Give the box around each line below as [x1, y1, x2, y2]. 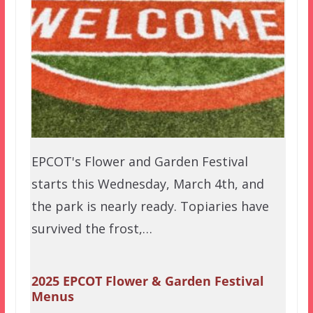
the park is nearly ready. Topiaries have [31, 198, 269, 215]
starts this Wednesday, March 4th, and [31, 175, 264, 193]
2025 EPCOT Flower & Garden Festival [31, 272, 264, 290]
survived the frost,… [31, 220, 152, 238]
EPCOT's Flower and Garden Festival [31, 153, 248, 170]
